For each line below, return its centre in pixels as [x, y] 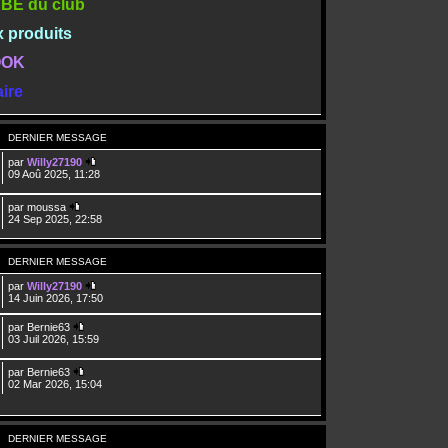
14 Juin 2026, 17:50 [56, 297]
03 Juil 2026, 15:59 [54, 338]
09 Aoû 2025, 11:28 [54, 173]
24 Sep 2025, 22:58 [55, 218]
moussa [47, 206]
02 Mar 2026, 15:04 [55, 383]
